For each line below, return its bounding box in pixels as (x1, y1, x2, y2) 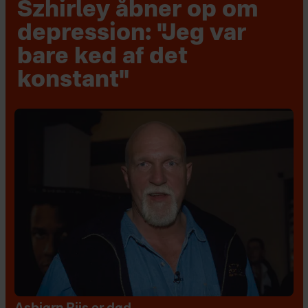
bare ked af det (17, 46, 188, 69)
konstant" (17, 69, 130, 93)
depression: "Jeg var (17, 23, 247, 46)
